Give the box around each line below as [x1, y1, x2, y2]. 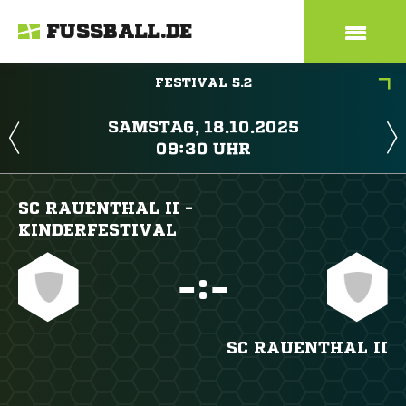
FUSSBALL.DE [46, 22, 193, 42]
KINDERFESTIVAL [18, 221, 177, 237]
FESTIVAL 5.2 [154, 76, 252, 89]
